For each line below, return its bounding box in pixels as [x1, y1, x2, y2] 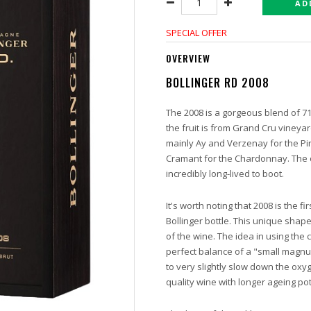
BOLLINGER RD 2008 [166, 74, 269, 91]
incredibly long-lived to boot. [166, 167, 286, 180]
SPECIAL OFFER [166, 26, 227, 39]
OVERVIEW [166, 51, 210, 65]
